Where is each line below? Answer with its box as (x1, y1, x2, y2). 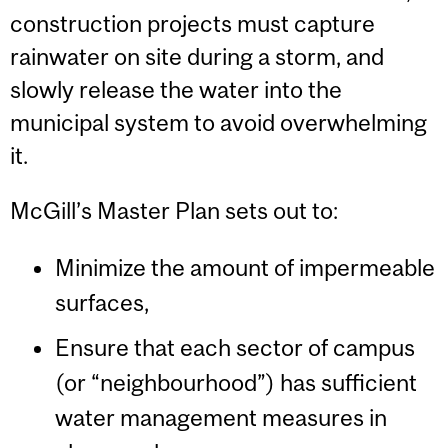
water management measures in (54, 403, 387, 431)
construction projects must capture (10, 9, 375, 37)
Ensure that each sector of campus (54, 333, 415, 361)
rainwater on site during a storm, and (10, 42, 384, 70)
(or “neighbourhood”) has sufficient (54, 368, 417, 396)
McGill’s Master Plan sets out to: (10, 197, 338, 225)
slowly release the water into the (10, 75, 342, 103)
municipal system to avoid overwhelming (10, 108, 427, 136)
